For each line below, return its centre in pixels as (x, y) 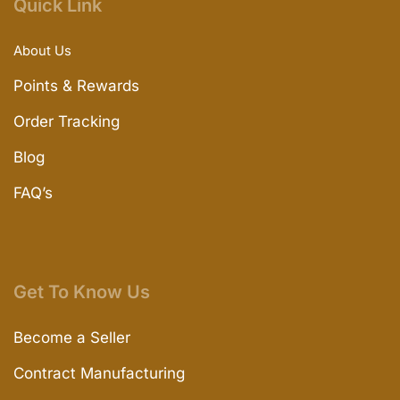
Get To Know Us (82, 292)
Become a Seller (72, 337)
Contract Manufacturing (99, 373)
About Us (42, 50)
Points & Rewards (76, 85)
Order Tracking (67, 121)
